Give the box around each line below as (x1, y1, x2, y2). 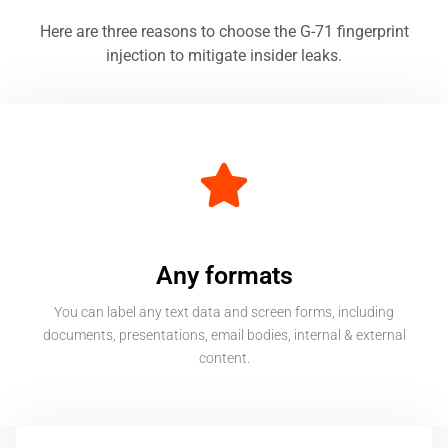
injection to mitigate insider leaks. (106, 45, 342, 65)
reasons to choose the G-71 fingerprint (136, 21, 409, 41)
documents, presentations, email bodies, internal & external (42, 327, 406, 344)
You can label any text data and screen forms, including (54, 304, 394, 321)
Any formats (155, 261, 293, 291)
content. (198, 350, 250, 367)
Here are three (39, 21, 137, 41)
